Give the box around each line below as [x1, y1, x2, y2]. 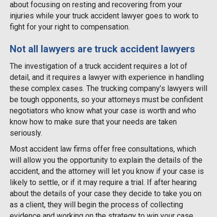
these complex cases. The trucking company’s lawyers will [10, 83, 207, 93]
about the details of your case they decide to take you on [10, 188, 201, 198]
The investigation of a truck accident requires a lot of [10, 61, 187, 71]
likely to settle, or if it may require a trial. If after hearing [10, 177, 197, 187]
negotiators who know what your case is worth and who [10, 106, 196, 115]
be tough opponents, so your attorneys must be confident [10, 94, 203, 104]
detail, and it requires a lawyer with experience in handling [10, 72, 204, 82]
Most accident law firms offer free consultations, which [10, 144, 196, 154]
